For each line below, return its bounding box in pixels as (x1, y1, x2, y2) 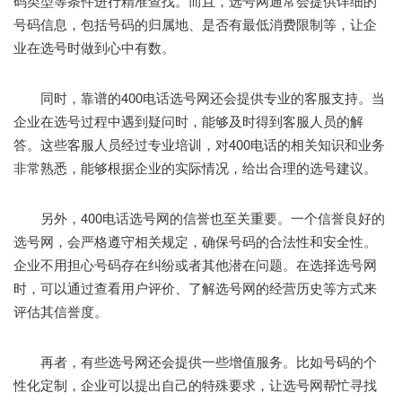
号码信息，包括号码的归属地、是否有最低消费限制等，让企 (13, 13, 377, 33)
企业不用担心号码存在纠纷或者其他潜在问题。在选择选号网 (13, 254, 377, 274)
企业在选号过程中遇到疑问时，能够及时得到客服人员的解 (13, 110, 363, 130)
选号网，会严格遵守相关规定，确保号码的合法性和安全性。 (13, 231, 377, 250)
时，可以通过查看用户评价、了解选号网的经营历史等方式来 (13, 277, 377, 297)
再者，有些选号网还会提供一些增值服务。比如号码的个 (13, 351, 377, 371)
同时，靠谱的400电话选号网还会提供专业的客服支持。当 (13, 87, 385, 107)
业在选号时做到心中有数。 (13, 37, 175, 57)
